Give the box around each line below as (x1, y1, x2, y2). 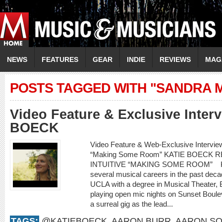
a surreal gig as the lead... (90, 200, 175, 208)
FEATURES (42, 55, 78, 63)
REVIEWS (160, 55, 191, 63)
